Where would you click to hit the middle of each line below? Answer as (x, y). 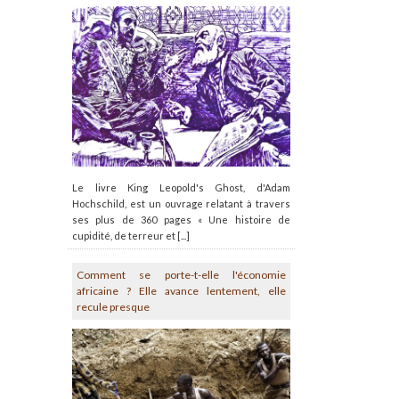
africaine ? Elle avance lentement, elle (181, 291)
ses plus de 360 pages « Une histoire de (181, 220)
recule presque (113, 307)
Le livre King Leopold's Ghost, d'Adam (181, 188)
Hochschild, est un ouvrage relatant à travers (181, 204)
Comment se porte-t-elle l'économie (181, 275)
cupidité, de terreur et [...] (131, 236)
